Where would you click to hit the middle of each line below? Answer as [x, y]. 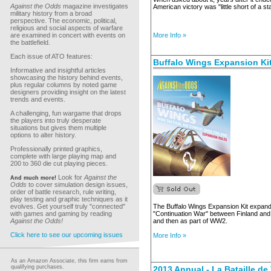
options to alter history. [43, 135]
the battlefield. [30, 42]
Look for [70, 177]
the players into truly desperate [56, 120]
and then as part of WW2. [190, 221]
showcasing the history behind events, [67, 77]
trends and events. [38, 99]
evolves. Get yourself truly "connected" [68, 206]
